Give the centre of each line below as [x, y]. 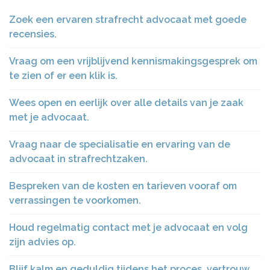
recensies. [33, 34]
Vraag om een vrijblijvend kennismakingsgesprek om [133, 61]
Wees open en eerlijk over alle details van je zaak [126, 103]
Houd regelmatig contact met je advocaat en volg [128, 228]
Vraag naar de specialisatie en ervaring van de [120, 144]
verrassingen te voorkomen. [75, 200]
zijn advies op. [42, 242]
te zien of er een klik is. [63, 76]
